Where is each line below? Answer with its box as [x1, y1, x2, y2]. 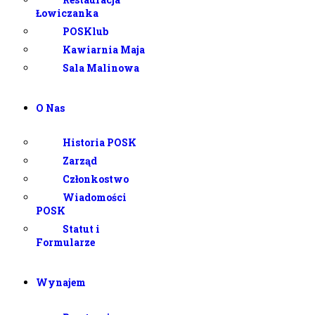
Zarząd [62, 154, 97, 168]
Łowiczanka [36, 6, 98, 20]
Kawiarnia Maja [62, 42, 145, 56]
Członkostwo [62, 172, 129, 186]
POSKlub [62, 24, 108, 38]
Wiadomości [62, 191, 127, 205]
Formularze [36, 236, 95, 250]
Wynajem [36, 276, 86, 290]
